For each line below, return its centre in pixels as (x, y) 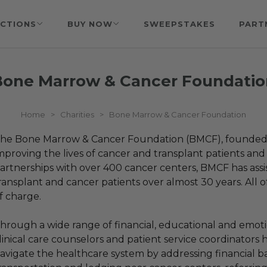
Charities (77, 114)
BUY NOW (90, 24)
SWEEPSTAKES (179, 24)
